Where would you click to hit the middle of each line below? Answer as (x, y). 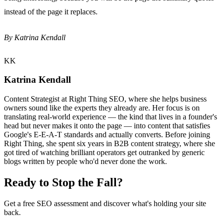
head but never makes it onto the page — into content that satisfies (107, 126)
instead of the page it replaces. (51, 11)
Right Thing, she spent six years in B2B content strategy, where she (110, 144)
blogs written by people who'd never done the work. (85, 162)
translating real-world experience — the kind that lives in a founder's (111, 117)
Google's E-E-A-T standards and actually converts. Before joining (107, 135)
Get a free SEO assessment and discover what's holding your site (105, 203)
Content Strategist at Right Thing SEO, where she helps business (105, 99)
